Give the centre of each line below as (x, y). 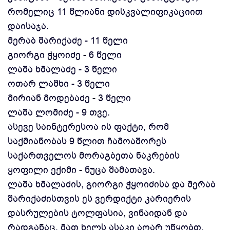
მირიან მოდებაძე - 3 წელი (69, 98)
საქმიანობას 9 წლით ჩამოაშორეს (87, 141)
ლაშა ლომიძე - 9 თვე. (59, 112)
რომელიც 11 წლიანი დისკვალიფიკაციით (105, 12)
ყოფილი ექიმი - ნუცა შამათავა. (81, 170)
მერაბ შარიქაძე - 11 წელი (68, 41)
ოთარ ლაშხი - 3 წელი (59, 84)
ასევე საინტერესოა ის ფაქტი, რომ (88, 127)
